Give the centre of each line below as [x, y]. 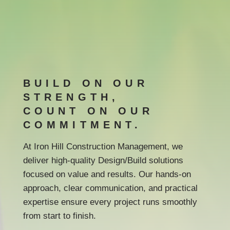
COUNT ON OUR [88, 111]
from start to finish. [59, 216]
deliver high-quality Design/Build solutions [103, 161]
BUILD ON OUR [85, 83]
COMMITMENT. [82, 125]
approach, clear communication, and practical [110, 188]
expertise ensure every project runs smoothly [110, 202]
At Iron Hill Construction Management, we [103, 147]
